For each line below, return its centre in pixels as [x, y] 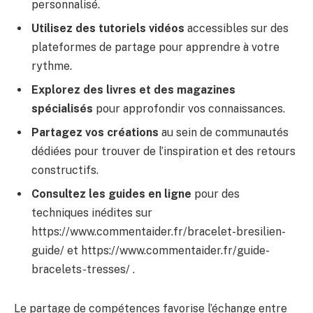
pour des [216, 194]
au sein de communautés [224, 132]
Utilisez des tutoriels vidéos [108, 28]
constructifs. [65, 170]
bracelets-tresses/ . [83, 269]
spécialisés [62, 108]
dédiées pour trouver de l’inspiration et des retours [163, 151]
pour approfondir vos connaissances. [189, 108]
